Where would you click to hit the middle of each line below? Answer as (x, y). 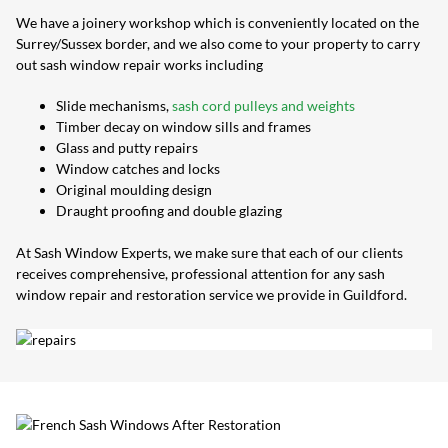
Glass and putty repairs (127, 148)
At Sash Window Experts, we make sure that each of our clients (209, 253)
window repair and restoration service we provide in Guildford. (211, 295)
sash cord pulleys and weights (263, 106)
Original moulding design (134, 190)
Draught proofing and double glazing (169, 211)
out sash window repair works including (139, 65)
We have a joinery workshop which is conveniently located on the (217, 23)
